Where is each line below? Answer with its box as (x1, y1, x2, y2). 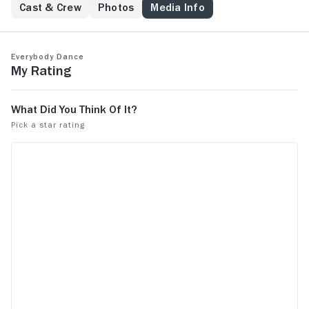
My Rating (11, 63, 71, 77)
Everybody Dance (11, 52, 84, 61)
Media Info (150, 2, 205, 13)
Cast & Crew (19, 2, 81, 13)
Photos (97, 2, 134, 13)
